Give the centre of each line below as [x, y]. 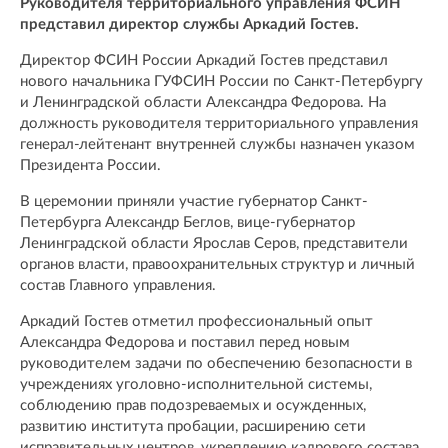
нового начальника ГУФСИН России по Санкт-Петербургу [221, 81]
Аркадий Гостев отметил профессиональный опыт [196, 321]
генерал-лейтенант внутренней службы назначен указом [217, 144]
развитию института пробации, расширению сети [193, 426]
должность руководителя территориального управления [219, 123]
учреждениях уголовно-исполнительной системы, [196, 384]
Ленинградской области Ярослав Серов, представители [214, 243]
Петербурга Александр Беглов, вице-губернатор [187, 222]
